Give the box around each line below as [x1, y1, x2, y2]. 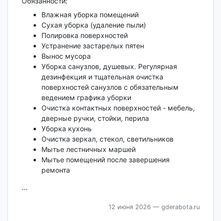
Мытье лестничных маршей [41, 145, 136, 153]
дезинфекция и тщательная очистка [41, 72, 163, 81]
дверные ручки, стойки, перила [41, 113, 149, 122]
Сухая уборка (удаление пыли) [41, 20, 146, 29]
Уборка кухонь [41, 124, 92, 133]
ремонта [41, 165, 70, 174]
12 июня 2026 [108, 203, 151, 211]
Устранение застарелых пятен [41, 41, 144, 50]
